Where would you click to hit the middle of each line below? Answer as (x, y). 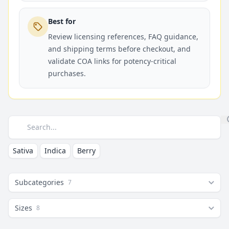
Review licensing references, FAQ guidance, (123, 37)
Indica (55, 151)
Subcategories (39, 182)
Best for (62, 21)
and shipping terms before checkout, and (119, 49)
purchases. (67, 73)
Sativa (23, 151)
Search (21, 121)
